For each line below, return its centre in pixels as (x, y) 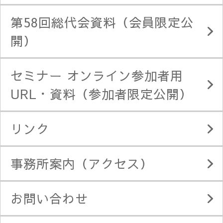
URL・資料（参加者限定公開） (101, 94)
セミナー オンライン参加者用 (97, 75)
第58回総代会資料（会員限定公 (102, 22)
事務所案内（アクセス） (82, 164)
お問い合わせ (49, 198)
